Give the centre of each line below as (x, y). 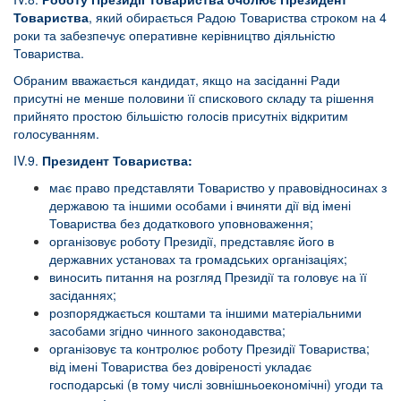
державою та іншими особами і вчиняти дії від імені (200, 205)
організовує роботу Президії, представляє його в (192, 241)
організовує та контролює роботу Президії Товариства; (209, 348)
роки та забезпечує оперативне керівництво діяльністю (175, 35)
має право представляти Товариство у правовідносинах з (218, 187)
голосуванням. (56, 133)
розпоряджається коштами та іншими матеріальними (205, 312)
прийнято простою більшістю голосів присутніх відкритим (181, 115)
